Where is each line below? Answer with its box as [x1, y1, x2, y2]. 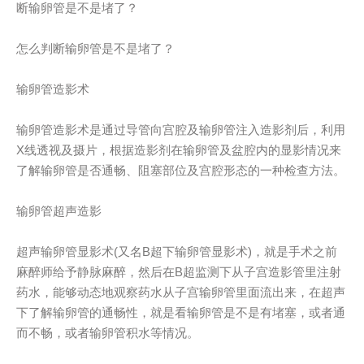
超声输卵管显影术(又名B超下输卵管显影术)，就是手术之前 [16, 244, 338, 258]
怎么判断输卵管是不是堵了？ [16, 41, 175, 55]
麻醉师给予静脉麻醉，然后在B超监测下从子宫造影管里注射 [16, 264, 342, 279]
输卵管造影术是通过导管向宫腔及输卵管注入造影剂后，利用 [16, 122, 346, 136]
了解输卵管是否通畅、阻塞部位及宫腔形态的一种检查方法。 [16, 162, 346, 177]
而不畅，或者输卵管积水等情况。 [16, 325, 200, 340]
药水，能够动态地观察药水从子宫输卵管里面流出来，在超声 [16, 284, 346, 299]
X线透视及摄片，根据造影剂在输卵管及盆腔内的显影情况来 [16, 142, 342, 157]
